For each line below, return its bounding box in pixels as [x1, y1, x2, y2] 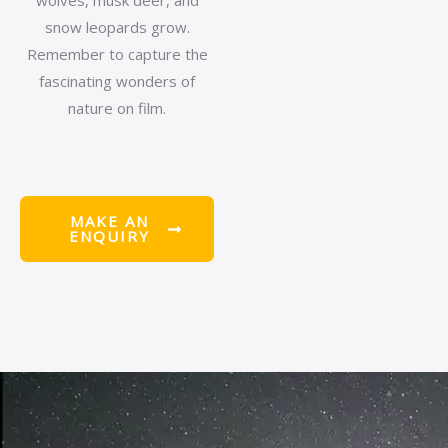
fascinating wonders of [39, 71, 195, 91]
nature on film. [68, 98, 166, 118]
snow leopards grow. [44, 17, 190, 37]
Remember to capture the [26, 44, 208, 64]
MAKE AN [70, 211, 149, 231]
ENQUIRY [69, 226, 150, 246]
